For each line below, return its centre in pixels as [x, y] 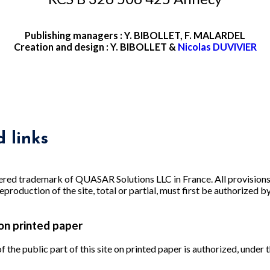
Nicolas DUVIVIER [217, 47]
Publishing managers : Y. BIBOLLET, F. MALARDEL [135, 36]
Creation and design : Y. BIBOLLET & [96, 47]
